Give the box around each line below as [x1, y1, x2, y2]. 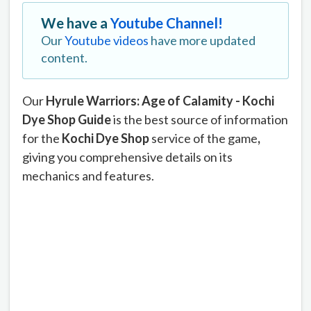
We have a [41, 14, 110, 31]
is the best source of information [111, 111, 288, 127]
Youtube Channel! [110, 14, 223, 31]
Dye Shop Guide [22, 111, 111, 127]
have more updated [149, 32, 255, 48]
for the [22, 130, 62, 146]
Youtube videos [65, 32, 149, 48]
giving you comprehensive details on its [22, 149, 233, 165]
